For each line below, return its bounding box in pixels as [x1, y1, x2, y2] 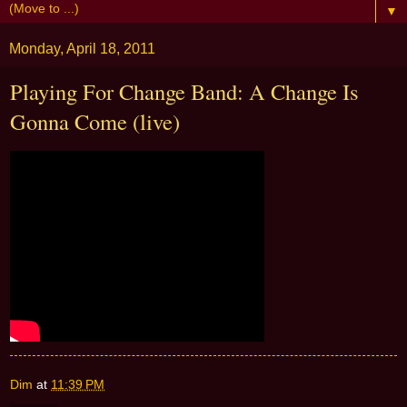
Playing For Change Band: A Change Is [10, 76, 359, 107]
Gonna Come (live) [10, 106, 180, 137]
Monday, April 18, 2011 [9, 41, 155, 57]
